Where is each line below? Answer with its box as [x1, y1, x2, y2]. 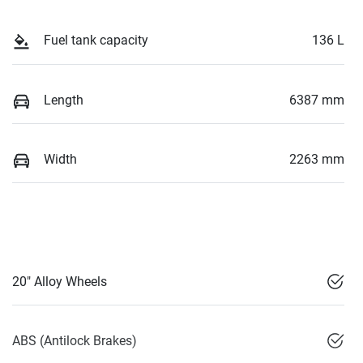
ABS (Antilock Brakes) [12, 333, 137, 349]
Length [44, 92, 83, 108]
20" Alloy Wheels [12, 274, 107, 290]
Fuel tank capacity [44, 32, 148, 49]
